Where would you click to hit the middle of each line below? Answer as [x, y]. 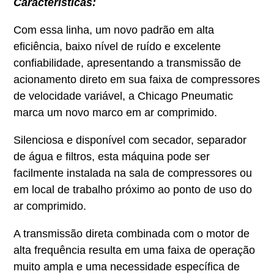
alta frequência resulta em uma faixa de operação [134, 250]
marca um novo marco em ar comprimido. [115, 112]
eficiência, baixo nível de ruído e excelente [117, 46]
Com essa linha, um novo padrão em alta [113, 30]
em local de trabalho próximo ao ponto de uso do [132, 189]
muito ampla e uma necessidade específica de [126, 266]
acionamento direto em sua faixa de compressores [136, 79]
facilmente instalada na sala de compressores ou [132, 173]
